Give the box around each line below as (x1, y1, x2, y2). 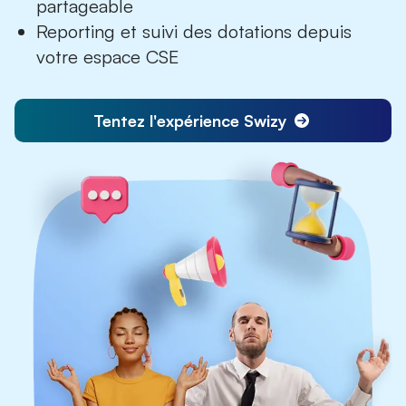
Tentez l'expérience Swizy (93, 111, 287, 131)
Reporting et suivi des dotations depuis (36, 20, 352, 43)
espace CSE (83, 45, 179, 69)
